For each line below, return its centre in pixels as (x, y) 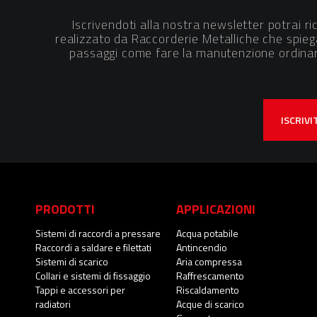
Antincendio (202, 247)
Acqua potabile (208, 233)
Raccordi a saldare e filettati (93, 247)
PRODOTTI (65, 208)
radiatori (53, 304)
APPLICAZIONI (216, 208)
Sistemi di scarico (72, 261)
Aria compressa (209, 261)
